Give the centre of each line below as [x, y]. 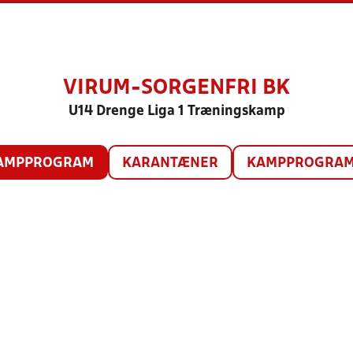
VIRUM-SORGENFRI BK [176, 88]
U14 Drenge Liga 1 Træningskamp [176, 111]
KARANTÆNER [170, 163]
